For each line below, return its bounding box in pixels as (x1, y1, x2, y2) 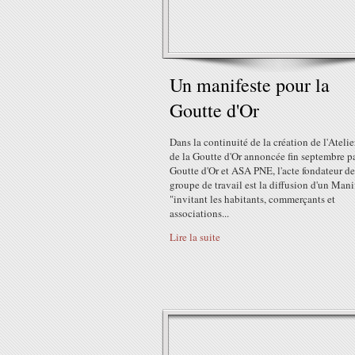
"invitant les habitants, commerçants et (170, 192, 335, 206)
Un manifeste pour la (170, 72, 330, 97)
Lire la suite (170, 230, 220, 244)
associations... (170, 206, 229, 220)
